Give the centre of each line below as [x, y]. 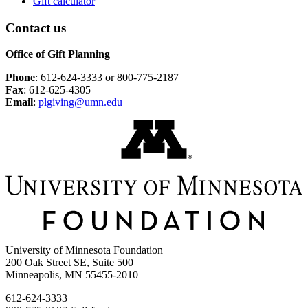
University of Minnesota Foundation [84, 250]
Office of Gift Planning [58, 54]
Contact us [36, 27]
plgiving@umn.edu [80, 102]
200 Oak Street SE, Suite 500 [69, 262]
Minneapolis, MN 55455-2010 [72, 274]
